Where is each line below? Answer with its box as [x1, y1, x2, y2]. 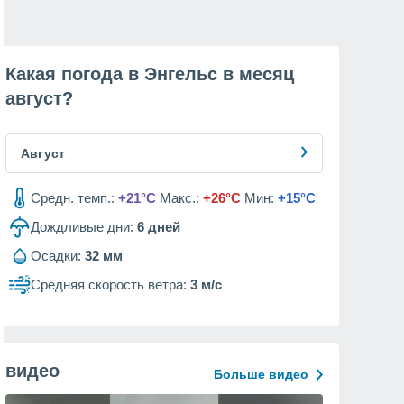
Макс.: [160, 190, 199, 206]
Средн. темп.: [31, 190, 115, 206]
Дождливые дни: [31, 219, 133, 234]
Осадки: [31, 248, 81, 263]
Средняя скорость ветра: [31, 277, 187, 292]
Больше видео [214, 367, 308, 381]
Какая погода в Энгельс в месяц [5, 64, 294, 84]
